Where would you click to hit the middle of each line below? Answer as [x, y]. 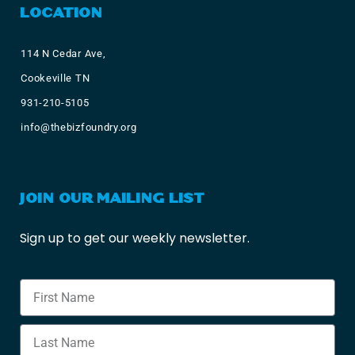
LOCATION [61, 13]
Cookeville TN [55, 78]
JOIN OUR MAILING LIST [112, 198]
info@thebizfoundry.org [79, 127]
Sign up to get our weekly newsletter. [135, 238]
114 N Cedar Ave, [63, 53]
